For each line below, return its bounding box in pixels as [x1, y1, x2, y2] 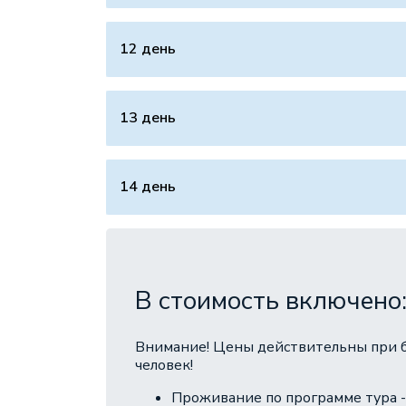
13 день [120, 108, 176, 128]
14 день [120, 177, 176, 197]
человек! [135, 355, 193, 375]
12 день [120, 39, 176, 59]
